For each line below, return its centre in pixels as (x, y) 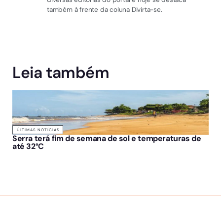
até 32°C (28, 147)
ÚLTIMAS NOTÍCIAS (38, 130)
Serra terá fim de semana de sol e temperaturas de (107, 139)
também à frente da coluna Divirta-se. (105, 10)
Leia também (61, 73)
